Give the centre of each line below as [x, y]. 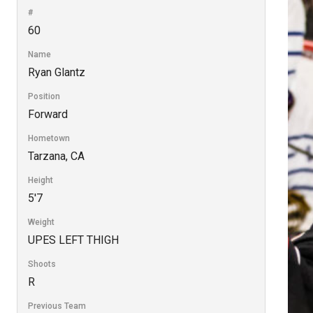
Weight [41, 222]
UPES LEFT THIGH [73, 240]
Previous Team [57, 306]
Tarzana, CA [56, 156]
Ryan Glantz [56, 72]
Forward [48, 114]
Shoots [42, 264]
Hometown [49, 138]
